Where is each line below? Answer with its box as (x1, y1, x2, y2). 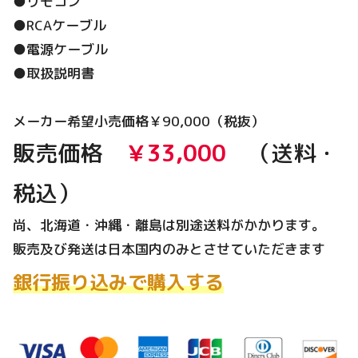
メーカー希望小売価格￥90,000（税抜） (13, 112, 265, 131)
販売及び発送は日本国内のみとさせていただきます (13, 240, 325, 259)
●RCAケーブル (13, 16, 106, 35)
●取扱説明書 (13, 64, 94, 83)
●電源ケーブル (13, 40, 108, 59)
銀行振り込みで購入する (13, 268, 224, 296)
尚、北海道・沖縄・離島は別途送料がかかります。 (13, 216, 325, 235)
